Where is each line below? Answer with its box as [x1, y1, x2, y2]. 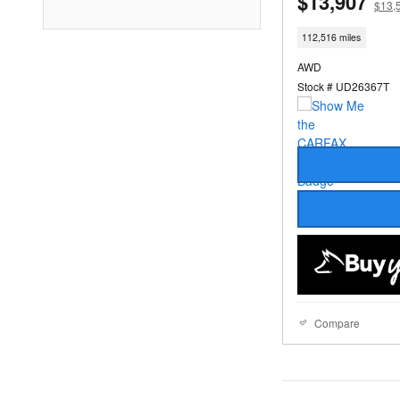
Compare [314, 314, 360, 330]
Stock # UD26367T [297, 78, 389, 94]
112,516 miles [302, 30, 362, 45]
